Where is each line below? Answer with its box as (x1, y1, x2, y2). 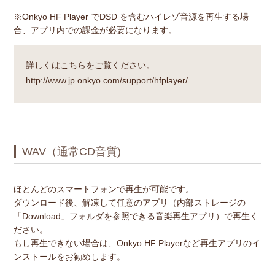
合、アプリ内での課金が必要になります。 (13, 25, 177, 35)
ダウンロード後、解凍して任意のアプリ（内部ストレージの (13, 197, 246, 207)
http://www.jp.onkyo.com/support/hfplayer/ (25, 75, 188, 85)
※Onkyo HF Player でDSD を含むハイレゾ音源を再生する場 (13, 11, 249, 21)
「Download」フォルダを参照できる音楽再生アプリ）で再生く (13, 211, 258, 221)
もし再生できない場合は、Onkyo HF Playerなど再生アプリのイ (13, 238, 260, 248)
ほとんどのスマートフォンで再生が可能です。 (13, 184, 194, 194)
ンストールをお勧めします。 (13, 251, 125, 261)
